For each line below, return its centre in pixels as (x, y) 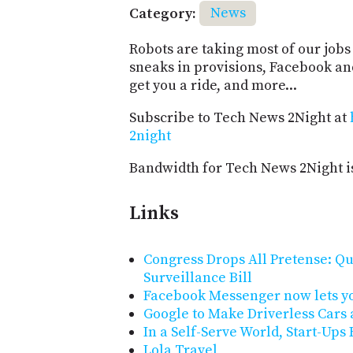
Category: (163, 13)
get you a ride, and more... (213, 85)
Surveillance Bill (198, 278)
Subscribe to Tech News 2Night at (240, 117)
